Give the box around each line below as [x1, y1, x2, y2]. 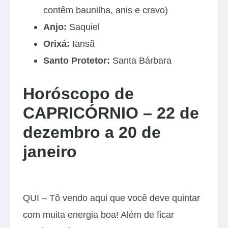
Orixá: [43, 38, 70, 49]
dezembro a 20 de [23, 123, 161, 141]
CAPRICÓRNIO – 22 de [23, 104, 199, 122]
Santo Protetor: [43, 55, 110, 66]
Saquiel [67, 21, 100, 32]
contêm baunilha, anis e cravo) [43, 5, 168, 15]
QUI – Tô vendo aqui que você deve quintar [23, 192, 200, 203]
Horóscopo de [23, 84, 134, 103]
